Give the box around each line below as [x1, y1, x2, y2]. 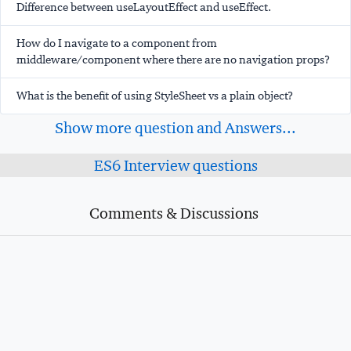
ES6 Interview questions [93, 156, 258, 175]
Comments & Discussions [89, 204, 259, 223]
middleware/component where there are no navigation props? [16, 52, 330, 67]
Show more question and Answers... [55, 118, 296, 138]
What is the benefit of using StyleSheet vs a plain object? [16, 89, 293, 103]
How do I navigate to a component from [16, 36, 217, 51]
